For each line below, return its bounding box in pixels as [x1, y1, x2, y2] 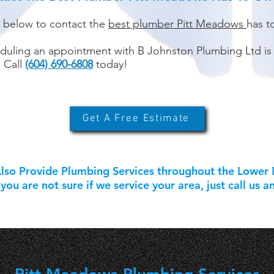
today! [93, 57, 128, 71]
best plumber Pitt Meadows [108, 17, 246, 31]
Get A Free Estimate [82, 113, 190, 125]
